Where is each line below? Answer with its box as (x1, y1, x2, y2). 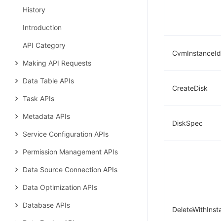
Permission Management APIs (23, 147, 118, 156)
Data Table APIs (23, 76, 74, 85)
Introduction (23, 23, 62, 32)
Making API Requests (23, 59, 91, 67)
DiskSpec (172, 119, 203, 127)
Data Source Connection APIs (23, 165, 117, 174)
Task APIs (23, 94, 54, 103)
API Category (23, 41, 66, 49)
